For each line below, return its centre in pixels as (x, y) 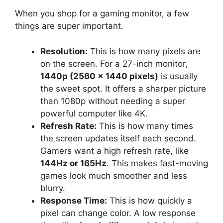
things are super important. (69, 26)
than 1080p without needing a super (113, 101)
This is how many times (145, 126)
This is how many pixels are (144, 51)
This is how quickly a (150, 200)
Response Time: (74, 200)
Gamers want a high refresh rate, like (114, 151)
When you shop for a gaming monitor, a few (102, 14)
